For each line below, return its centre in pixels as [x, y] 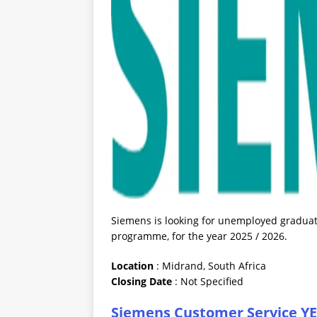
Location [134, 266]
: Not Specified [209, 282]
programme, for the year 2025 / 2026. [199, 236]
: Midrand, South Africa [211, 266]
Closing [129, 282]
